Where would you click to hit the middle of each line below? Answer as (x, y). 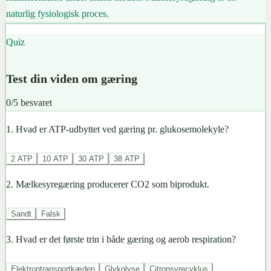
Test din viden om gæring (72, 78)
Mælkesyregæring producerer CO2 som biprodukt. (113, 184)
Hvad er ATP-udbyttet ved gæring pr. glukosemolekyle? (122, 129)
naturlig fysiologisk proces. (57, 14)
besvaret (35, 102)
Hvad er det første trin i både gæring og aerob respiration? (126, 239)
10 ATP (55, 158)
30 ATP (91, 158)
